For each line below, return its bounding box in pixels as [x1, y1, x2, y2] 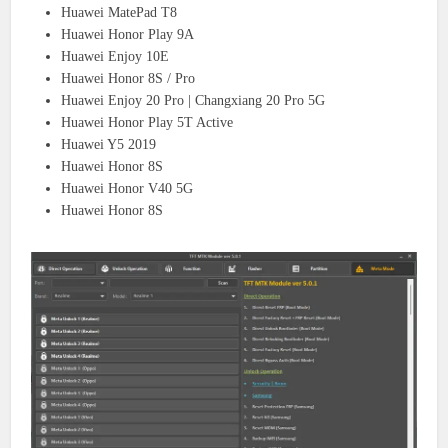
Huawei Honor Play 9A [61, 26, 195, 42]
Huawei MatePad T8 [61, 4, 178, 20]
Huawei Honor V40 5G [61, 180, 194, 196]
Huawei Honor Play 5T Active [61, 114, 234, 130]
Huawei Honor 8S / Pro [61, 70, 196, 86]
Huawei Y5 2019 [61, 136, 157, 152]
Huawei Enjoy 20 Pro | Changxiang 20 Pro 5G [61, 92, 326, 108]
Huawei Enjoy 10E [61, 48, 170, 64]
